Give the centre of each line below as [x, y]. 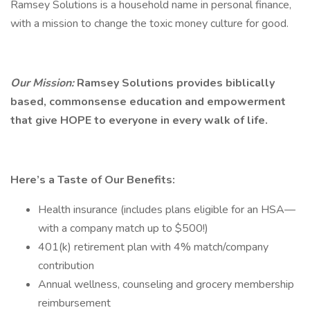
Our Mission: [42, 83]
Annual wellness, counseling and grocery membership [166, 284]
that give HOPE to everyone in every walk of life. [139, 120]
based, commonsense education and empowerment [148, 102]
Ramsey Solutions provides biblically [174, 83]
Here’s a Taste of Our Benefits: [93, 180]
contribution [66, 266]
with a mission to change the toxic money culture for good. [149, 24]
